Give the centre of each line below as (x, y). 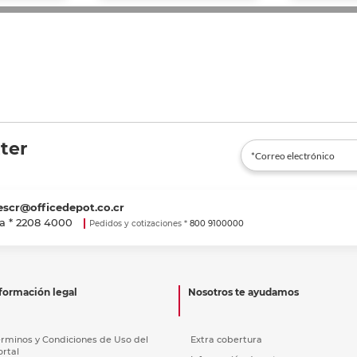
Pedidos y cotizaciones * (139, 223)
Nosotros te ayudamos (243, 292)
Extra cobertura (226, 339)
